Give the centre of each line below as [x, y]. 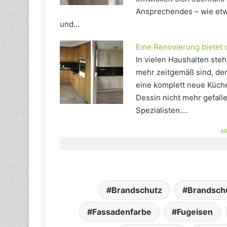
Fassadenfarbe [122, 212]
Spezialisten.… [162, 110]
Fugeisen [195, 212]
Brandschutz [137, 190]
